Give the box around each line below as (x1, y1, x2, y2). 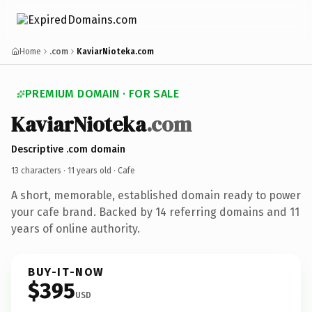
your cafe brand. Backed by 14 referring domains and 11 (11, 205, 299, 219)
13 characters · (11, 165, 68, 175)
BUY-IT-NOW (28, 265, 104, 279)
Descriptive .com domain (11, 143, 125, 155)
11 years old (68, 165, 111, 175)
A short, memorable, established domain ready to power (11, 188, 301, 202)
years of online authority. (11, 221, 140, 235)
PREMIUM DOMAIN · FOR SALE (25, 87, 179, 100)
